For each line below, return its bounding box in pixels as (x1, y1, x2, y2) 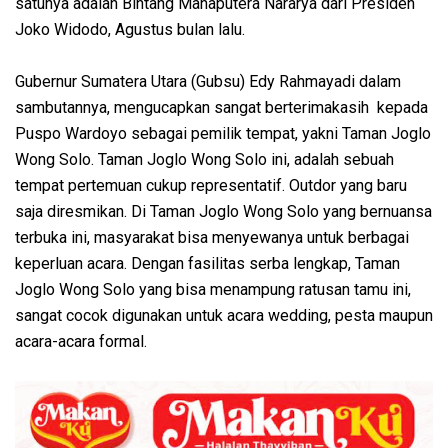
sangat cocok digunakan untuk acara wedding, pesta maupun (15, 305, 433, 325)
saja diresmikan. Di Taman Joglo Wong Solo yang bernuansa (15, 201, 432, 221)
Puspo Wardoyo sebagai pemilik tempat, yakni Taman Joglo (15, 123, 431, 143)
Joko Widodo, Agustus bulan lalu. (15, 19, 245, 39)
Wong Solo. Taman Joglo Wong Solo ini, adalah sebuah (15, 149, 394, 169)
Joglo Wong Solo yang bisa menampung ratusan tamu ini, (15, 279, 411, 299)
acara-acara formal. (15, 331, 147, 351)
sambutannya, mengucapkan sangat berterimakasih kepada (15, 97, 428, 117)
